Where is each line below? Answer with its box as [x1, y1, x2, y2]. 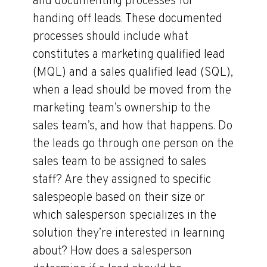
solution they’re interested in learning [33, 226, 225, 241]
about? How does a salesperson [33, 244, 192, 259]
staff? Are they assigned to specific [33, 172, 211, 188]
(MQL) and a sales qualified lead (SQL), [33, 65, 233, 80]
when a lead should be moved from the [33, 83, 231, 98]
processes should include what [33, 29, 188, 45]
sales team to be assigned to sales [33, 154, 206, 170]
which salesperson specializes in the [33, 208, 216, 223]
